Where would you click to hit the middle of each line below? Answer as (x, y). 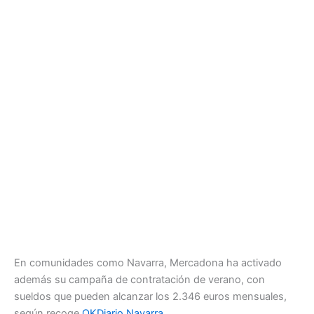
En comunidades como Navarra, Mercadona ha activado (148, 262)
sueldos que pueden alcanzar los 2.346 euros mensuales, (150, 296)
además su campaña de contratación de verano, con (139, 279)
